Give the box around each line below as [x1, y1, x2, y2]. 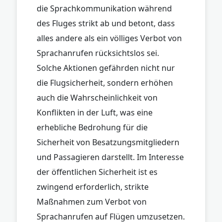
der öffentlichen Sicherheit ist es [37, 166, 158, 177]
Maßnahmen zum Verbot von [37, 196, 147, 207]
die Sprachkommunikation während [37, 2, 172, 14]
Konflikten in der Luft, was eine [37, 107, 153, 118]
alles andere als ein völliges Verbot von [37, 32, 182, 44]
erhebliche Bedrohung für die [37, 121, 148, 133]
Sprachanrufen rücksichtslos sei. [37, 47, 159, 58]
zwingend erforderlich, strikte [37, 181, 149, 192]
